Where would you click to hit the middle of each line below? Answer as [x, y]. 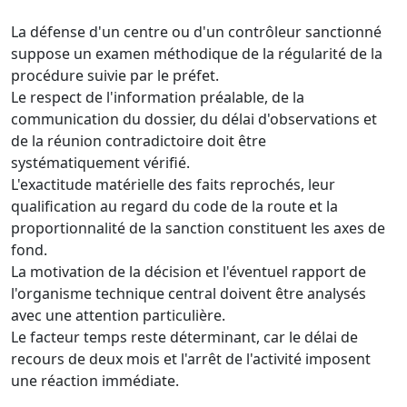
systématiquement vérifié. [100, 162]
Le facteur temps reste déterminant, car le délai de [184, 337]
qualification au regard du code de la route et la [174, 206]
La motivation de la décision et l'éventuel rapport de [189, 271]
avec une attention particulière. [118, 315]
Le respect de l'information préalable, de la [158, 97]
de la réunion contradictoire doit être [139, 140]
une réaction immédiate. [95, 380]
